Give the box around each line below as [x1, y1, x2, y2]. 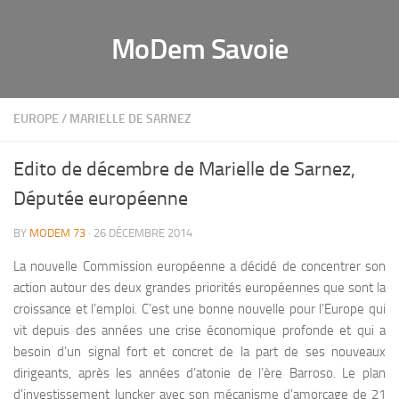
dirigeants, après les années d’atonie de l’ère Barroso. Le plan [13, 365, 386, 381]
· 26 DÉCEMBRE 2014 [85, 226, 192, 240]
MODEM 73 [29, 226, 85, 240]
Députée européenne [13, 187, 188, 210]
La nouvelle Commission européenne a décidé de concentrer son [13, 258, 386, 274]
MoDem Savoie [110, 32, 289, 66]
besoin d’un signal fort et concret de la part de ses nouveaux [13, 344, 386, 360]
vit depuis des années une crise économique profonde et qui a [13, 322, 386, 338]
